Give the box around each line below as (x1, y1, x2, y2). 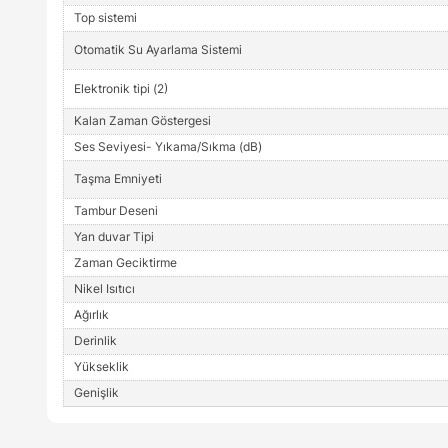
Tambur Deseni (74, 202, 158, 218)
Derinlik (74, 332, 117, 348)
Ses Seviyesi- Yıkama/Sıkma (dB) (74, 138, 262, 154)
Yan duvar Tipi (74, 228, 154, 244)
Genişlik (74, 384, 119, 400)
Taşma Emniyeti (74, 170, 162, 186)
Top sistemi (74, 9, 137, 25)
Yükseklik (74, 358, 129, 374)
